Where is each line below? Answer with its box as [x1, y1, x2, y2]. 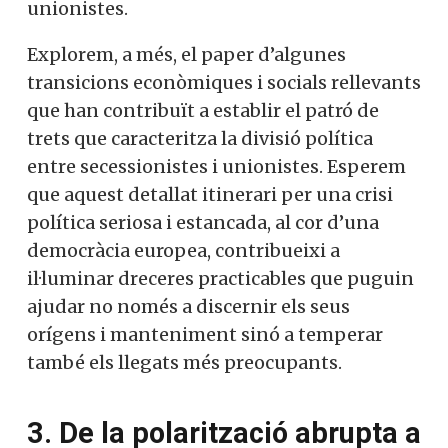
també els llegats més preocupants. [27, 350, 342, 374]
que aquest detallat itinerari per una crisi [27, 182, 393, 206]
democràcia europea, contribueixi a [27, 238, 340, 262]
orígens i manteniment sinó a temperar [27, 322, 383, 346]
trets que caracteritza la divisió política [27, 126, 373, 150]
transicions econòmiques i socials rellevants [27, 70, 421, 94]
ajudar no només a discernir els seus [27, 294, 350, 318]
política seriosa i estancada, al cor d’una [27, 210, 379, 234]
